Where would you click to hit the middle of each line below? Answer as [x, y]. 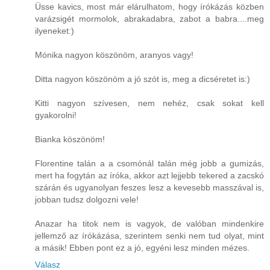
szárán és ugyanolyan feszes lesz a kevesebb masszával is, [149, 187]
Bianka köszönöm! [70, 139]
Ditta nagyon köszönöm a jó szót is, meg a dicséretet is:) [143, 79]
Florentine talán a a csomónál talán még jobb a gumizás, [149, 163]
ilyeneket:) [55, 30]
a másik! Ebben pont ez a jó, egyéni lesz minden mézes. [142, 247]
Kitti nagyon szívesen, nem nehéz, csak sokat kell [149, 103]
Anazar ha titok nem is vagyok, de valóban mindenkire [149, 223]
